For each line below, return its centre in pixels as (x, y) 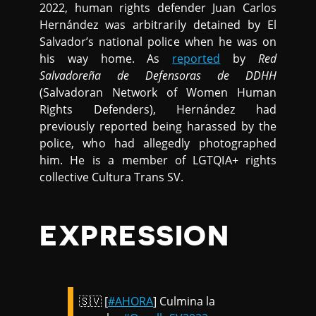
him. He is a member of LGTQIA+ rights (158, 160)
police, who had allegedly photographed (158, 143)
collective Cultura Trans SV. (112, 177)
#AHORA (131, 301)
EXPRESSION (135, 236)
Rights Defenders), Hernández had (158, 109)
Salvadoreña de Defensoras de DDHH (158, 75)
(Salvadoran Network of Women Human (158, 92)
